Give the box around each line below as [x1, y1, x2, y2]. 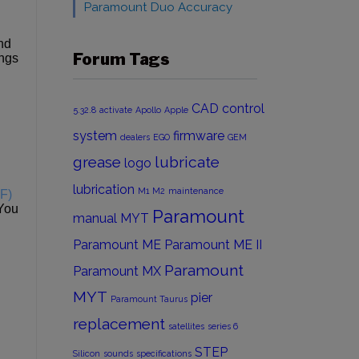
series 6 [208, 321, 238, 331]
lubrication [73, 182, 135, 197]
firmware [173, 128, 224, 143]
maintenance [168, 186, 224, 196]
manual [73, 211, 117, 226]
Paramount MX [73, 264, 161, 279]
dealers [120, 132, 150, 142]
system [73, 128, 117, 143]
